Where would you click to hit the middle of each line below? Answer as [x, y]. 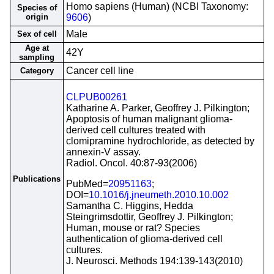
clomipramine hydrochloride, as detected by [160, 141]
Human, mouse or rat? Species [133, 228]
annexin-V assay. [103, 152]
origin [37, 17]
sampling [37, 57]
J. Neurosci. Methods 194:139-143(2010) [154, 261]
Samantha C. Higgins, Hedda [130, 206]
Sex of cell [37, 34]
